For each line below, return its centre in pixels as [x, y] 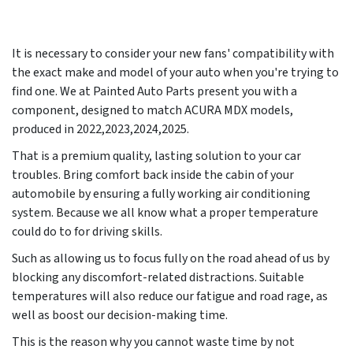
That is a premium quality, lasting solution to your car [156, 156]
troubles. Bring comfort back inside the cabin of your [153, 175]
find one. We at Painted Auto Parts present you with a [154, 92]
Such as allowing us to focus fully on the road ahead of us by [171, 259]
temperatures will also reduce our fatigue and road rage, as [170, 297]
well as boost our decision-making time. [120, 316]
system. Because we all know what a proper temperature [165, 213]
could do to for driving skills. [87, 232]
